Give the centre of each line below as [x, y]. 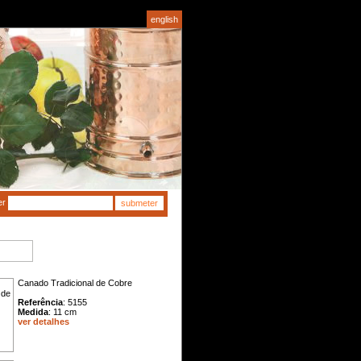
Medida [33, 312]
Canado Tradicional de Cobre [75, 283]
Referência [40, 302]
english [164, 19]
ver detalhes [44, 322]
